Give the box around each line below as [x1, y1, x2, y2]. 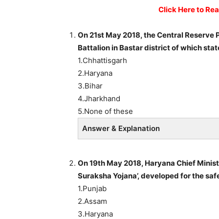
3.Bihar [78, 81, 103, 90]
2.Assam [78, 196, 107, 206]
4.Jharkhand [78, 93, 120, 103]
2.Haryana [78, 68, 112, 78]
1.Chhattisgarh [78, 55, 127, 65]
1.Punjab [78, 183, 107, 193]
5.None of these [78, 106, 133, 116]
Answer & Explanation [82, 123, 160, 133]
